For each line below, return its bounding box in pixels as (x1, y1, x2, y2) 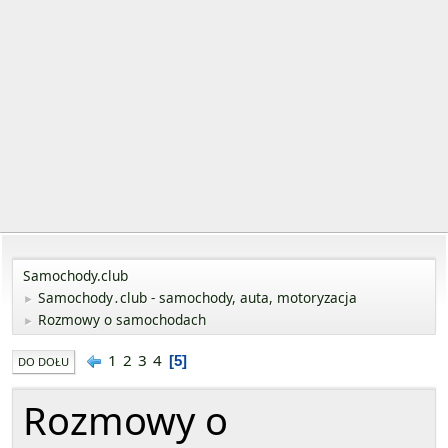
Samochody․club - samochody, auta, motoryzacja (38, 288, 357, 308)
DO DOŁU (18, 354, 69, 370)
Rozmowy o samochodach (38, 310, 206, 330)
